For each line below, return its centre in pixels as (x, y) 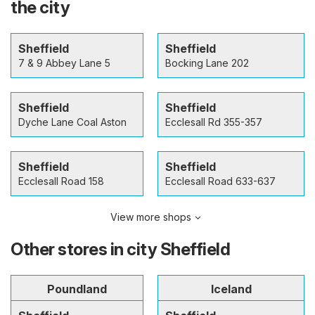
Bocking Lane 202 (207, 63)
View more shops (150, 217)
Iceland (231, 289)
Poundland (77, 289)
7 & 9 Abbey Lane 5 (64, 63)
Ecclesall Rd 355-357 (214, 122)
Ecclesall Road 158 (61, 181)
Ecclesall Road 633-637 (220, 181)
